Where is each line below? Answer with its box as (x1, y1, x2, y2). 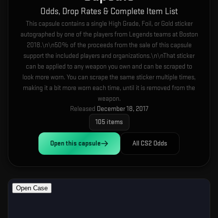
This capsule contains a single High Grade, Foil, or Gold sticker (25, 19, 193, 28)
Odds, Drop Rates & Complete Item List (40, 6, 178, 17)
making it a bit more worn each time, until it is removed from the (23, 84, 195, 92)
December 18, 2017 (96, 105, 148, 113)
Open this (50, 139, 78, 147)
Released (70, 105, 95, 113)
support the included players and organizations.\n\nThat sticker (23, 52, 195, 60)
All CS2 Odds (132, 139, 167, 147)
